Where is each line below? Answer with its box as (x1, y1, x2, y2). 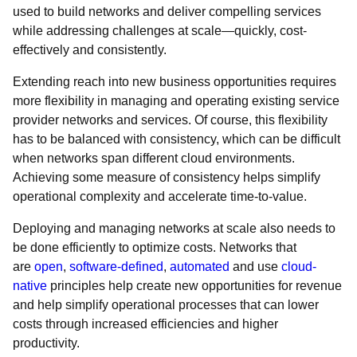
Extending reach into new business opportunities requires (13, 75, 336, 88)
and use (229, 260, 281, 273)
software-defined (69, 260, 163, 273)
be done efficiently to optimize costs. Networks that (13, 241, 296, 254)
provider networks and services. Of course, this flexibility (13, 113, 328, 127)
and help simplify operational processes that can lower (13, 298, 319, 312)
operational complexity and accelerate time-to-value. (13, 190, 307, 203)
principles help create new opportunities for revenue (47, 279, 342, 292)
